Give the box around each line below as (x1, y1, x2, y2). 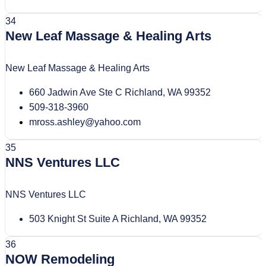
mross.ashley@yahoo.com (29, 116, 141, 127)
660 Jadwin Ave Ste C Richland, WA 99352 (29, 87, 211, 97)
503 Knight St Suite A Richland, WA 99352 (29, 214, 207, 224)
